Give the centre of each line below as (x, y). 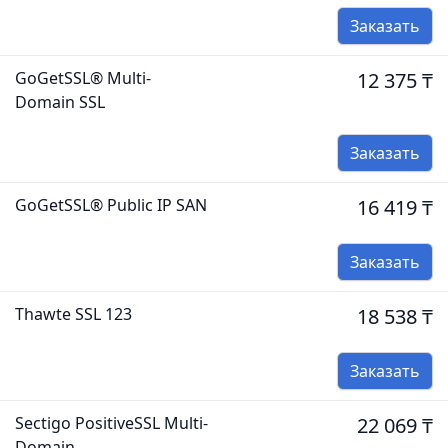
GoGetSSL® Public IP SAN (111, 205)
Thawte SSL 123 (73, 314)
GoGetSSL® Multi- (83, 78)
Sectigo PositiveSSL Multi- (111, 423)
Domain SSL (60, 102)
